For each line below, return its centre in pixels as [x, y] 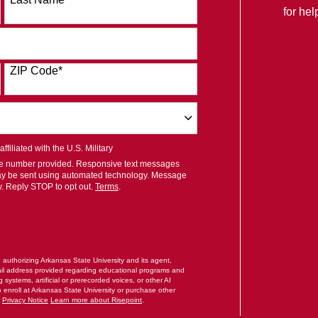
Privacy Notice [25, 300]
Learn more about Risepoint [96, 300]
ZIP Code [34, 71]
